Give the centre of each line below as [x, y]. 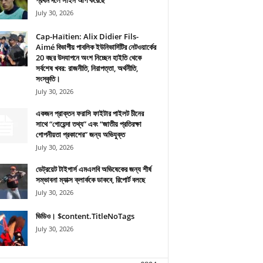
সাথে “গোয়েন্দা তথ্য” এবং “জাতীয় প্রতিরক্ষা [88, 124]
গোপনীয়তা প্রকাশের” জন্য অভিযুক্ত [80, 134]
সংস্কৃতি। [48, 79]
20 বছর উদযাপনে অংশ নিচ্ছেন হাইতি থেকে [88, 58]
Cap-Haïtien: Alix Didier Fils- [87, 36]
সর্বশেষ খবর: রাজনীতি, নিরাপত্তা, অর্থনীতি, [87, 68]
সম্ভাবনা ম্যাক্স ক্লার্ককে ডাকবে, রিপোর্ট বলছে [90, 180]
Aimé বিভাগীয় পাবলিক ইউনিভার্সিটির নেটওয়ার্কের [96, 47]
